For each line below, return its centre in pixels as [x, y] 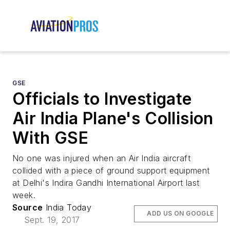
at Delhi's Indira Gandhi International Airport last [106, 183]
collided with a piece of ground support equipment [111, 171]
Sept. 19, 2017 [52, 220]
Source [28, 208]
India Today [67, 208]
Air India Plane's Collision [113, 119]
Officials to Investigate [102, 99]
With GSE [51, 138]
